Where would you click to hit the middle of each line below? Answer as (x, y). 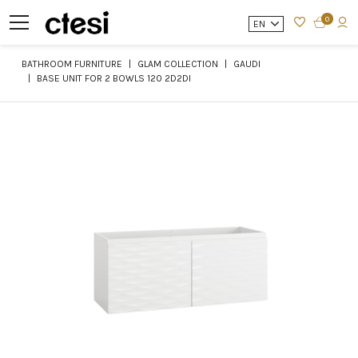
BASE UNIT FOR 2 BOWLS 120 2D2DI (114, 78)
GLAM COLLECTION (178, 64)
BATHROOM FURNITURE (72, 64)
